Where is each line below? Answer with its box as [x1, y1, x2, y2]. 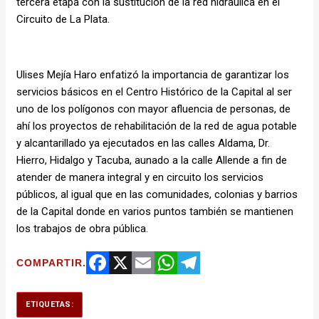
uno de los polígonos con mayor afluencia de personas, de [16, 102, 291, 115]
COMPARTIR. [16, 256, 86, 268]
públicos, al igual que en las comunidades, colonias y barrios [16, 187, 298, 201]
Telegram [177, 278, 221, 292]
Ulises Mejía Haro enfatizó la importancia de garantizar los [16, 68, 289, 81]
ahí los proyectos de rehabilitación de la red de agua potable [16, 119, 297, 132]
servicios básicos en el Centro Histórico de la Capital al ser [16, 85, 292, 98]
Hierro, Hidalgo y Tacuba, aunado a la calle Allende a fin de [16, 153, 287, 167]
